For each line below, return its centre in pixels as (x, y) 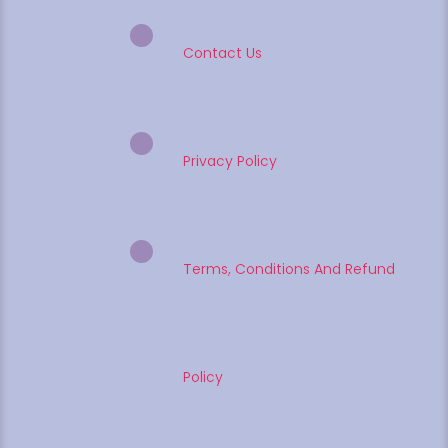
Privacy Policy (230, 160)
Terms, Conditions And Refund (289, 268)
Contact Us (223, 52)
